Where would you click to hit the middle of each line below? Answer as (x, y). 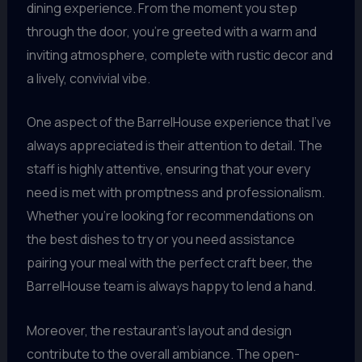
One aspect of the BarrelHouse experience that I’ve (179, 122)
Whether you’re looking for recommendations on (170, 216)
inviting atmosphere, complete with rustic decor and (179, 55)
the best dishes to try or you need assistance (160, 240)
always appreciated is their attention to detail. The (174, 146)
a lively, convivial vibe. (88, 78)
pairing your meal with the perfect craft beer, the (169, 263)
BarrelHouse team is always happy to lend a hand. (171, 286)
